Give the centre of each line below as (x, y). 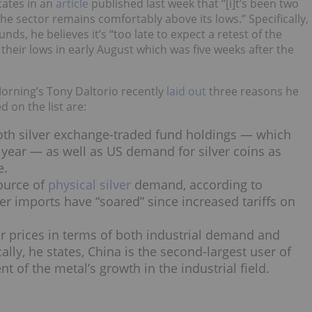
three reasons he (252, 91)
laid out (186, 91)
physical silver (89, 185)
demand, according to (197, 185)
